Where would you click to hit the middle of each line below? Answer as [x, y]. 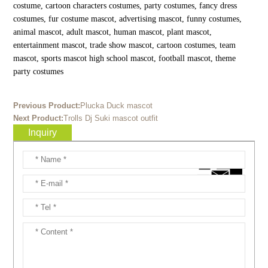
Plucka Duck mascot [116, 106]
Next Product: [38, 118]
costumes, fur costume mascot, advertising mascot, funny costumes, [127, 19]
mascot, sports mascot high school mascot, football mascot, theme [124, 59]
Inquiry [42, 133]
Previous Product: [46, 106]
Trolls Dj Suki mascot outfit [110, 118]
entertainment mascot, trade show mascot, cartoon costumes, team [124, 45]
